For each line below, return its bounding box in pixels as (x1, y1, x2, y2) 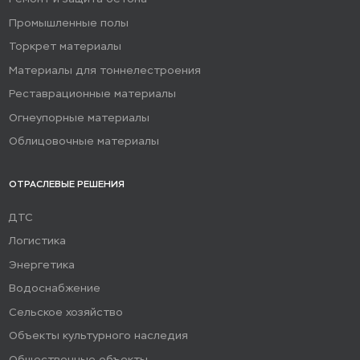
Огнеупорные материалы (9, 110, 150, 125)
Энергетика (9, 257, 76, 272)
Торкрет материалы (9, 39, 122, 54)
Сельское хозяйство (9, 305, 124, 319)
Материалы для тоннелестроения (9, 63, 202, 77)
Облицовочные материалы (9, 134, 160, 149)
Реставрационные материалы (9, 87, 177, 101)
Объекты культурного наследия (9, 329, 189, 343)
